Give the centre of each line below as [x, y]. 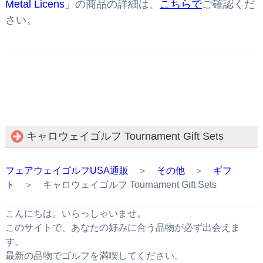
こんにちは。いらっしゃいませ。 [75, 214]
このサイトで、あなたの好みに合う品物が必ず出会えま [122, 228]
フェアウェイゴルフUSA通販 [67, 171]
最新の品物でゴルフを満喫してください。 [94, 256]
